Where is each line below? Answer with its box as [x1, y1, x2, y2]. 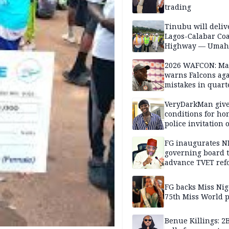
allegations [165, 128, 204, 139]
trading [165, 2, 191, 12]
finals [165, 89, 185, 100]
